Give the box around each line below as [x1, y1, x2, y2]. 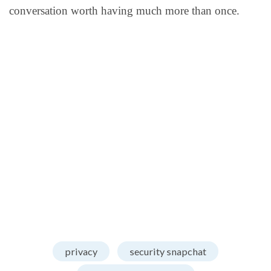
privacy [65, 245, 97, 257]
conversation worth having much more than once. [9, 4, 240, 17]
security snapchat [129, 245, 206, 257]
